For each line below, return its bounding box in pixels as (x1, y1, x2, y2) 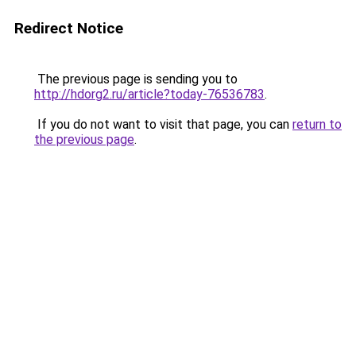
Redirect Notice (14, 19, 123, 37)
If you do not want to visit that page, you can (34, 117, 292, 132)
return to (292, 117, 342, 132)
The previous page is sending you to (34, 72, 238, 87)
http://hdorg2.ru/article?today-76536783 (34, 87, 265, 102)
